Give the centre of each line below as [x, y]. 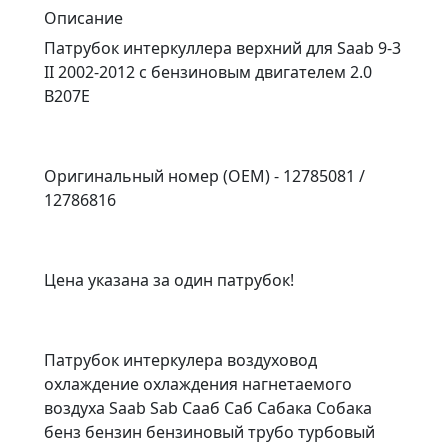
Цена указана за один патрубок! [169, 279]
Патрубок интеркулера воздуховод [180, 359]
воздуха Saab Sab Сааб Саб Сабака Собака [208, 407]
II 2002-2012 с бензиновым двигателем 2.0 [208, 71]
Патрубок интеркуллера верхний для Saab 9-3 [222, 47]
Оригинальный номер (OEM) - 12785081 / [204, 175]
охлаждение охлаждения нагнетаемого [198, 383]
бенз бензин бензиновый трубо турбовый [209, 431]
